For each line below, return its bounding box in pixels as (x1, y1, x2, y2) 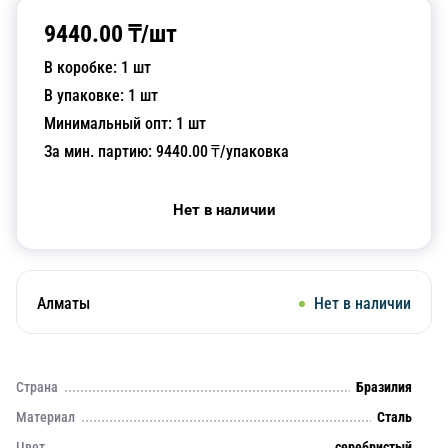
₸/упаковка (208, 142, 289, 161)
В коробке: (44, 58, 121, 77)
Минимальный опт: (44, 114, 176, 133)
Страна (16, 379, 58, 395)
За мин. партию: (44, 142, 156, 161)
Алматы (37, 294, 90, 313)
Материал (16, 409, 75, 425)
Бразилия (356, 379, 412, 395)
